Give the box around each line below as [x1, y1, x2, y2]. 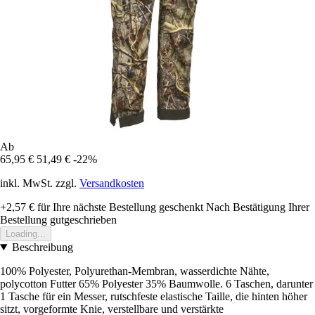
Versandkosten [79, 176, 144, 189]
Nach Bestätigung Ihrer [206, 200, 309, 213]
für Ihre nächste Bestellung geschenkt [34, 200, 203, 213]
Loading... [6, 228, 46, 239]
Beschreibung [11, 240, 73, 253]
